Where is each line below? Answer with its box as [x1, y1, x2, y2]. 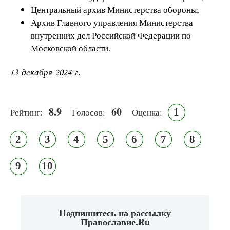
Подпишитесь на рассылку [59, 205, 171, 219]
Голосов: [72, 106, 105, 119]
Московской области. [31, 42, 110, 54]
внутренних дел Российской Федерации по [31, 29, 191, 42]
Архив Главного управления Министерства [31, 16, 193, 29]
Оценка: [132, 106, 162, 119]
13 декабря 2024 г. [10, 66, 81, 79]
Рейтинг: [10, 106, 43, 119]
